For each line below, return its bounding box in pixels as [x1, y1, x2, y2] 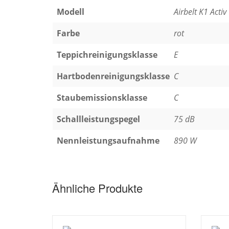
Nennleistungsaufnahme [57, 135, 159, 147]
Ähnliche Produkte [52, 179, 143, 196]
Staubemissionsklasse [57, 92, 147, 104]
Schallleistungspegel [57, 113, 140, 125]
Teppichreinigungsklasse [57, 49, 157, 61]
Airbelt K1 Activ [174, 6, 226, 18]
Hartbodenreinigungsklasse [57, 71, 170, 82]
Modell [57, 6, 84, 18]
